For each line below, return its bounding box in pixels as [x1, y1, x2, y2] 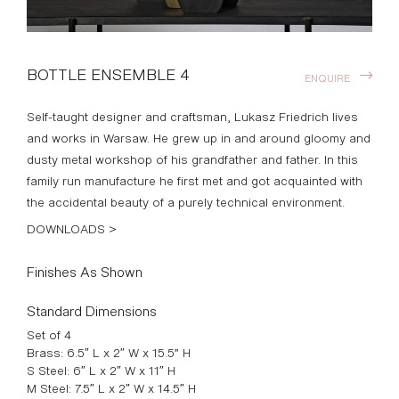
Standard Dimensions [27, 298, 157, 321]
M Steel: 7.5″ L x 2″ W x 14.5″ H [27, 378, 196, 397]
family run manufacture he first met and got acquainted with [27, 170, 362, 190]
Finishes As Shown [27, 259, 142, 281]
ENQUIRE [305, 69, 350, 85]
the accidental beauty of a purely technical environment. [27, 191, 345, 211]
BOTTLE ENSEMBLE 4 [27, 61, 190, 85]
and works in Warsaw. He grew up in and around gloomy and [27, 127, 370, 147]
